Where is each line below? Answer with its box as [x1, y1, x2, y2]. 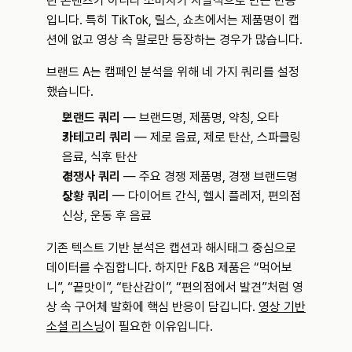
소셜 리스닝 [46, 319, 104, 334]
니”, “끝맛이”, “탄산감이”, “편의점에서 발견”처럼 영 [46, 280, 303, 295]
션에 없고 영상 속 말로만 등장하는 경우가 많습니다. [46, 32, 302, 47]
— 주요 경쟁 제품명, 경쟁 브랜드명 [120, 169, 298, 184]
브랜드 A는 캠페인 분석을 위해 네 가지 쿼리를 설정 [46, 64, 299, 79]
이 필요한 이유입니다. [104, 319, 213, 334]
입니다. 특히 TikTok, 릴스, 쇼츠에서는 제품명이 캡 [46, 13, 299, 27]
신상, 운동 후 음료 [62, 208, 152, 223]
